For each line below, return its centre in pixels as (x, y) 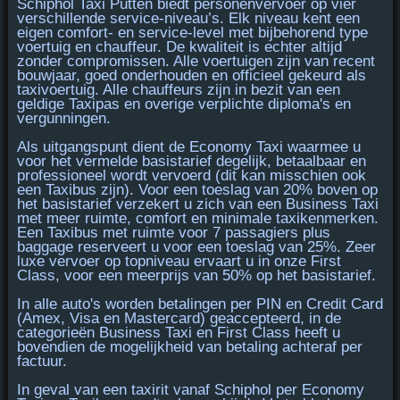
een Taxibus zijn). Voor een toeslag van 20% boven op (197, 190)
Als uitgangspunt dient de (103, 147)
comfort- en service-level (140, 33)
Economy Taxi (236, 147)
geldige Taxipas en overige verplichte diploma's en (183, 104)
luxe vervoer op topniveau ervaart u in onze (163, 262)
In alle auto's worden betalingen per (136, 304)
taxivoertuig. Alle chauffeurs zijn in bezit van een (178, 90)
